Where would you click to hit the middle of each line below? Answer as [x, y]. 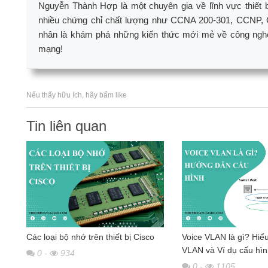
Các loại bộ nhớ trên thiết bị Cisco [90, 237]
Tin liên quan [66, 126]
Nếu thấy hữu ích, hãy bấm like [76, 95]
